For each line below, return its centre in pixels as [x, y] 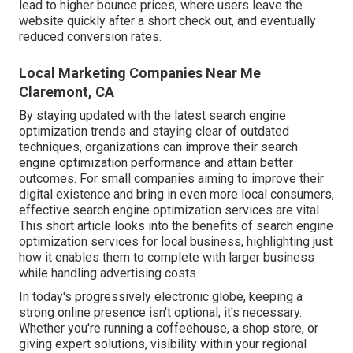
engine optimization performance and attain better [156, 163]
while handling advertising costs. [109, 273]
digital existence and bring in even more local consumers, [176, 195]
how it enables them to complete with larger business [167, 258]
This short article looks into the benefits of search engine [176, 226]
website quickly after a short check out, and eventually [167, 21]
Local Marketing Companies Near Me [140, 73]
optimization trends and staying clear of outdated [154, 132]
